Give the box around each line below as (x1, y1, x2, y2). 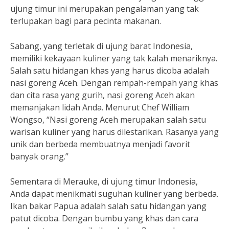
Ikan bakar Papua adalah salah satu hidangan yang (10, 200, 207, 212)
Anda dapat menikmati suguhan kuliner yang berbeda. (10, 188, 218, 199)
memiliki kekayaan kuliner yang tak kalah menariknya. (10, 53, 217, 64)
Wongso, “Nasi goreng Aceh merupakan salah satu (10, 114, 206, 125)
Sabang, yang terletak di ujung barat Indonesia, (10, 40, 193, 52)
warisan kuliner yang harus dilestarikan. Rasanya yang (10, 126, 219, 138)
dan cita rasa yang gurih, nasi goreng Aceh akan (10, 89, 195, 101)
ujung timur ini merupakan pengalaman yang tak (10, 3, 199, 14)
